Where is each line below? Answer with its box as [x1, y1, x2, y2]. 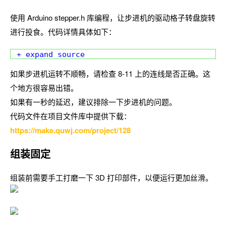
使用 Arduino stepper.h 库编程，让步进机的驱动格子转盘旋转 [10, 12, 215, 23]
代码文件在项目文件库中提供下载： [10, 110, 131, 121]
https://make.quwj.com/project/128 [10, 124, 131, 136]
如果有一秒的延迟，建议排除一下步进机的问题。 [10, 96, 177, 107]
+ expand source [17, 49, 85, 59]
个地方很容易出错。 [10, 82, 78, 93]
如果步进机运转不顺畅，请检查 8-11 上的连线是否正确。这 [10, 68, 210, 79]
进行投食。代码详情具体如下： [10, 26, 116, 37]
